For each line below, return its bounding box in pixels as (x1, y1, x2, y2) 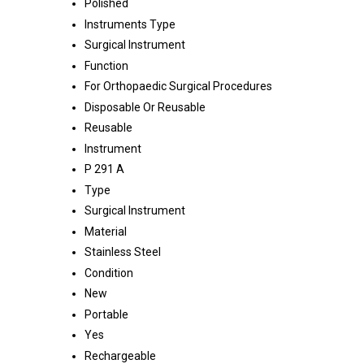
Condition (84, 266, 133, 280)
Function (84, 59, 128, 73)
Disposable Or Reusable (84, 101, 206, 115)
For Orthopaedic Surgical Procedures (84, 80, 272, 93)
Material (84, 225, 127, 239)
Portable (84, 308, 128, 322)
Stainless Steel (84, 245, 161, 259)
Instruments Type (84, 18, 175, 32)
